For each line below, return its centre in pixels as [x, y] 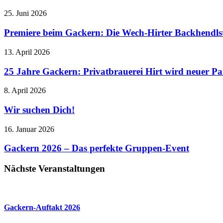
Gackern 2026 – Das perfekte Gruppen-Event [97, 148]
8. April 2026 [25, 91]
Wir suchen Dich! [39, 110]
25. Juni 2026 [25, 13]
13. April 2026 [27, 52]
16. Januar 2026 [29, 129]
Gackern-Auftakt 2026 [42, 208]
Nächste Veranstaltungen [55, 169]
